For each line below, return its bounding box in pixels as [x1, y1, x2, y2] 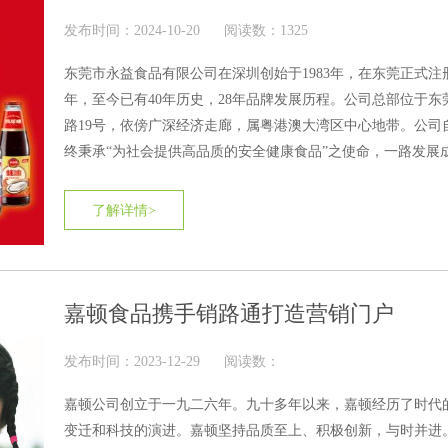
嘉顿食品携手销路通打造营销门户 [64, 301, 394, 326]
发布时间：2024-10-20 [64, 23, 200, 38]
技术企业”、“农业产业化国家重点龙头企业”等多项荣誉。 [64, 196, 418, 211]
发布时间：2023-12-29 [64, 354, 200, 369]
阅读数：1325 [224, 23, 308, 38]
